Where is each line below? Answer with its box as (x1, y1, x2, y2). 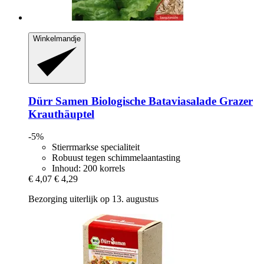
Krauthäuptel (28, 107, 94, 120)
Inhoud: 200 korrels (52, 163, 125, 174)
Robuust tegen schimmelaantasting (52, 153, 180, 163)
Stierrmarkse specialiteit (52, 142, 140, 153)
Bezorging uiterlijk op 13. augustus (28, 194, 159, 204)
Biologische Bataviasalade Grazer (88, 94, 253, 107)
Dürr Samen (28, 94, 88, 107)
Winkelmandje (33, 34, 81, 43)
